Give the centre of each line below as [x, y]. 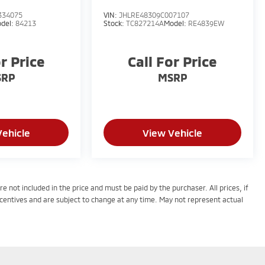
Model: [176, 23]
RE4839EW [206, 23]
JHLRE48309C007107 [154, 14]
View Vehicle [173, 132]
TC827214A [145, 23]
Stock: [115, 23]
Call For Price [173, 61]
